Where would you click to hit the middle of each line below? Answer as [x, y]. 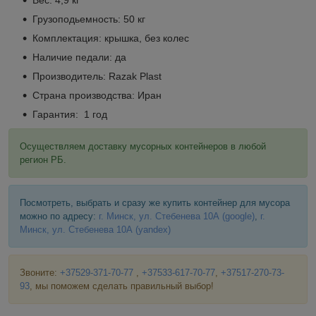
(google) [238, 216]
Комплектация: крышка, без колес [111, 38]
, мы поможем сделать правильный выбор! [123, 286]
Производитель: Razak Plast [97, 76]
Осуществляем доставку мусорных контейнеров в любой [143, 146]
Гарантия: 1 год [70, 114]
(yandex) [153, 229]
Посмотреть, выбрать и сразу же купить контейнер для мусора [155, 202]
